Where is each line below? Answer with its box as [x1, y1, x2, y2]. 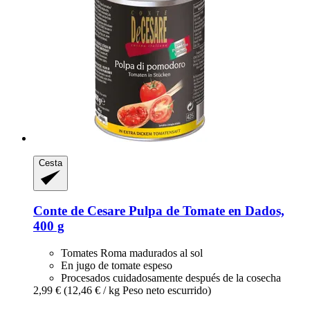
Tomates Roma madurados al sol [61, 247, 203, 259]
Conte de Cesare [33, 203, 125, 219]
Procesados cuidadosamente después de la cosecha [61, 272, 281, 284]
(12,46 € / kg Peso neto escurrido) [64, 284, 211, 297]
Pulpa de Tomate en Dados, [125, 203, 284, 219]
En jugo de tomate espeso [61, 259, 172, 272]
